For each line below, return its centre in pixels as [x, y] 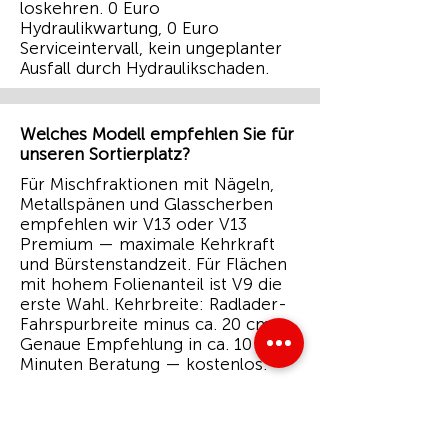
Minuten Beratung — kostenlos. [143, 364]
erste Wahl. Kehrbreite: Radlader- [153, 304]
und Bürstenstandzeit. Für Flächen [153, 264]
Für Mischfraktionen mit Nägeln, [147, 184]
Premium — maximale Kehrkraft [147, 244]
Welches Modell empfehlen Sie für [157, 134]
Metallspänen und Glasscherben [146, 204]
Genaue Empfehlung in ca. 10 [136, 344]
